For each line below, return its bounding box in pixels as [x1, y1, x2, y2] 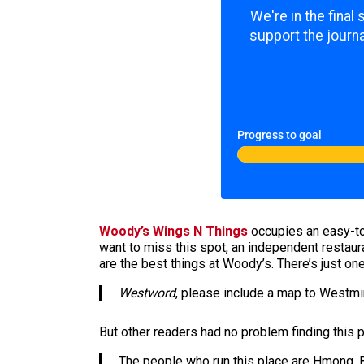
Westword [115, 285, 175, 301]
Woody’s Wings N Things [99, 223, 248, 239]
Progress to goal [237, 128, 322, 142]
